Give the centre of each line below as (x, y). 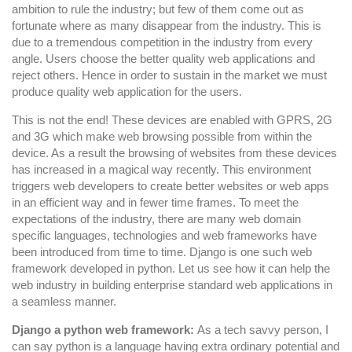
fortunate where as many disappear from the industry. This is (167, 25)
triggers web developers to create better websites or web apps (170, 185)
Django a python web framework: (104, 329)
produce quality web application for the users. (127, 91)
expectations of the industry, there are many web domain (156, 218)
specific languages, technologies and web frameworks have (164, 235)
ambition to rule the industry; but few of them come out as (158, 9)
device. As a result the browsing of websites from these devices (174, 152)
